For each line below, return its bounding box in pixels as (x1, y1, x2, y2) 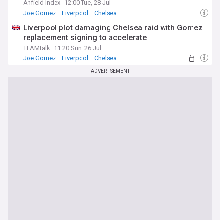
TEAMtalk (23, 44, 50, 52)
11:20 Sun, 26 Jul (54, 44, 101, 52)
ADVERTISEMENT (90, 68, 130, 74)
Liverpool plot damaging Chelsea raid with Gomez (23, 23, 203, 32)
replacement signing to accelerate (23, 33, 147, 42)
